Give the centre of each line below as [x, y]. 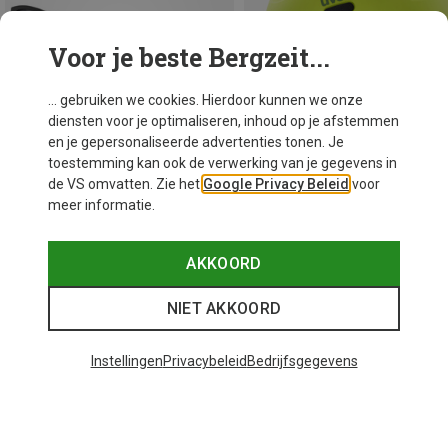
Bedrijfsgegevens [302, 361]
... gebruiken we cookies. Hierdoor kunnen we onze [205, 100]
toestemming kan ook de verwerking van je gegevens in [222, 163]
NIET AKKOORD [224, 308]
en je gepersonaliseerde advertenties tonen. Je [196, 142]
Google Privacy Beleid [276, 184]
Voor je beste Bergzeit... [189, 57]
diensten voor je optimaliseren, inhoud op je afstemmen [223, 121]
